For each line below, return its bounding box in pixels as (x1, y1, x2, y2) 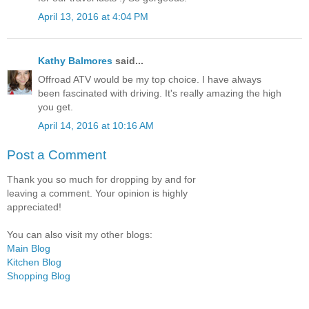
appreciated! (7, 201, 61, 213)
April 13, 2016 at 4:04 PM (38, 10, 148, 22)
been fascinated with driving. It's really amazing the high (38, 88, 281, 99)
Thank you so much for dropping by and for (7, 174, 196, 186)
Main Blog (7, 243, 50, 255)
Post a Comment (7, 147, 106, 162)
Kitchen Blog (7, 257, 61, 268)
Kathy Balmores (38, 54, 112, 66)
